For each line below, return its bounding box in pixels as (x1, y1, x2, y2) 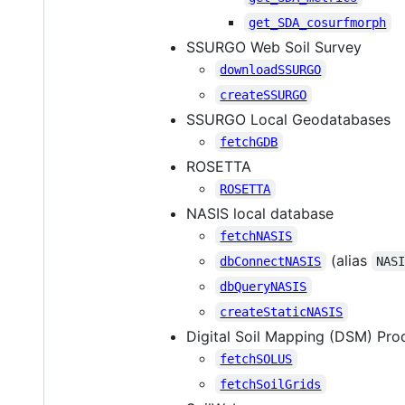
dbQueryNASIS (220, 278, 307, 294)
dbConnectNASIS (220, 253, 322, 268)
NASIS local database (186, 203, 334, 222)
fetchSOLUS (220, 351, 293, 366)
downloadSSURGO (220, 61, 322, 77)
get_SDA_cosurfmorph (249, 14, 387, 30)
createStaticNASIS (220, 304, 344, 319)
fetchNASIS (220, 228, 293, 243)
